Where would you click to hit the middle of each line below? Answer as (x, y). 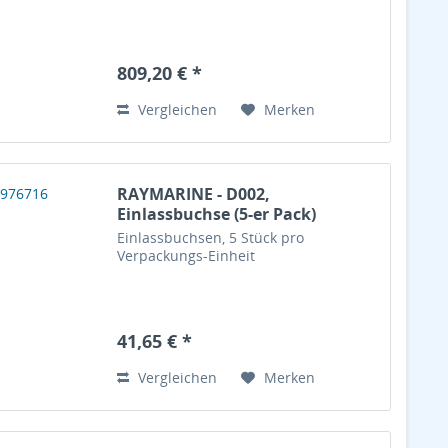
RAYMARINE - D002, (194, 194)
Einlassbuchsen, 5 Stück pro (211, 238)
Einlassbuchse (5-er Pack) (217, 214)
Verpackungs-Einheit (186, 256)
